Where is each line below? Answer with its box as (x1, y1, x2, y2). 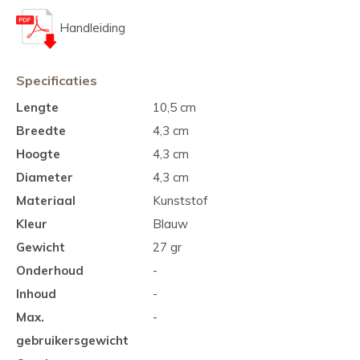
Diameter (16, 170, 73, 185)
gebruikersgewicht (16, 333, 129, 348)
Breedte (16, 123, 66, 138)
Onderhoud (16, 263, 84, 278)
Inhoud (16, 286, 56, 301)
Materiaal (16, 193, 76, 208)
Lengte (16, 100, 59, 115)
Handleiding (56, 19, 125, 35)
